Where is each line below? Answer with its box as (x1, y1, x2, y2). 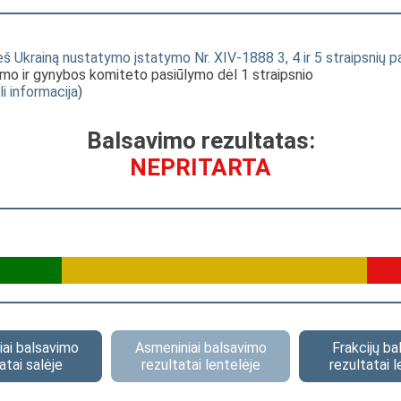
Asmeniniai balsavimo (134, 339, 267, 356)
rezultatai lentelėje (141, 356, 260, 373)
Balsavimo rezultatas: (86, 127, 315, 154)
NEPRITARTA (130, 154, 271, 181)
